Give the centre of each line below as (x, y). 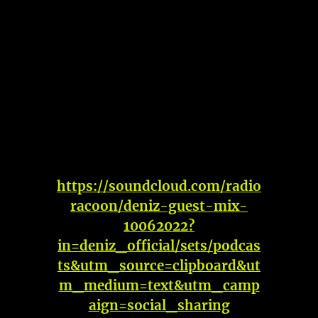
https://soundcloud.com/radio (159, 186)
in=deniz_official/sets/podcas (159, 246)
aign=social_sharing (159, 305)
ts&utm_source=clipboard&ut (159, 265)
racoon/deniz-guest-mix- (159, 206)
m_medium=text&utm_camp (159, 285)
